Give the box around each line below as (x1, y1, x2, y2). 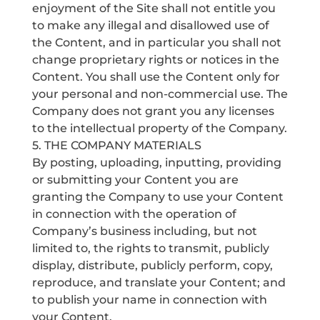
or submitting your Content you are (31, 173, 239, 186)
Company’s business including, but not (31, 224, 257, 238)
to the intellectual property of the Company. (31, 121, 287, 135)
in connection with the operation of (31, 207, 236, 221)
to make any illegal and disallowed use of (31, 19, 269, 32)
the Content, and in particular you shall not (31, 36, 281, 49)
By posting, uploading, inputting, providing (31, 156, 281, 169)
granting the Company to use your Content (31, 190, 284, 204)
